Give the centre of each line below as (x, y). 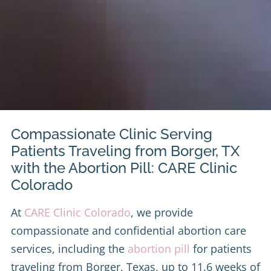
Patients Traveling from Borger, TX (125, 151)
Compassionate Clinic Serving (112, 134)
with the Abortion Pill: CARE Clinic (124, 168)
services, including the (69, 248)
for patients (221, 248)
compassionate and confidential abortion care (129, 230)
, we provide (162, 212)
